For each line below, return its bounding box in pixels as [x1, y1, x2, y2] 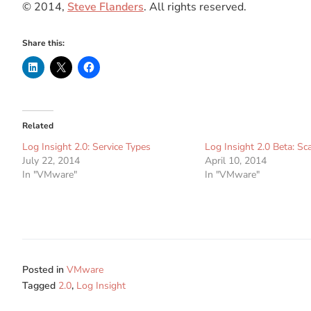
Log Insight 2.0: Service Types [22, 140, 151, 154]
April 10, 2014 [204, 154, 267, 168]
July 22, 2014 [22, 154, 80, 168]
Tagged [22, 279, 58, 293]
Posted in [22, 263, 67, 277]
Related [22, 120, 53, 132]
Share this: [22, 37, 65, 49]
